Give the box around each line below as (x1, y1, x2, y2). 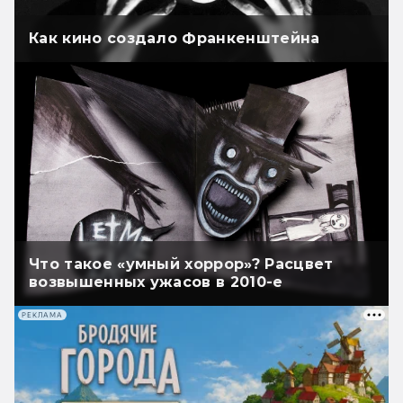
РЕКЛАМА (22, 310, 63, 319)
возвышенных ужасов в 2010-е (29, 273, 283, 291)
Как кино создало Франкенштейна (29, 30, 320, 48)
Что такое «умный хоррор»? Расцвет (29, 255, 334, 273)
